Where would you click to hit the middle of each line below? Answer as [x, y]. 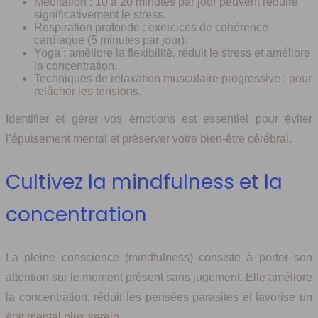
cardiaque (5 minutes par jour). [111, 40]
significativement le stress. [100, 15]
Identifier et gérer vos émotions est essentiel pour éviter [159, 119]
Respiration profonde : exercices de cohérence [151, 28]
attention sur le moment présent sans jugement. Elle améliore [159, 277]
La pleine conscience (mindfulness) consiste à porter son [159, 257]
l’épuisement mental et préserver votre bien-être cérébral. [149, 139]
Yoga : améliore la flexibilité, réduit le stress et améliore [172, 53]
